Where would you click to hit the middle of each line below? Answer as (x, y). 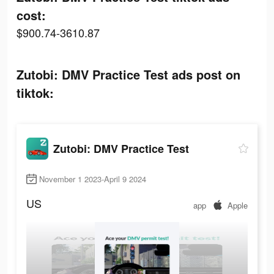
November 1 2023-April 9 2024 (93, 179)
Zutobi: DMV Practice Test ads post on (128, 74)
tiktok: (35, 93)
